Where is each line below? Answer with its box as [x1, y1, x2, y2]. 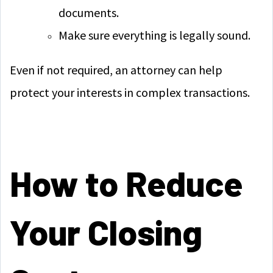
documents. [58, 5, 119, 20]
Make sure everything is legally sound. [58, 27, 250, 43]
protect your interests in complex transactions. [10, 85, 250, 100]
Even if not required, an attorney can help [10, 62, 222, 77]
